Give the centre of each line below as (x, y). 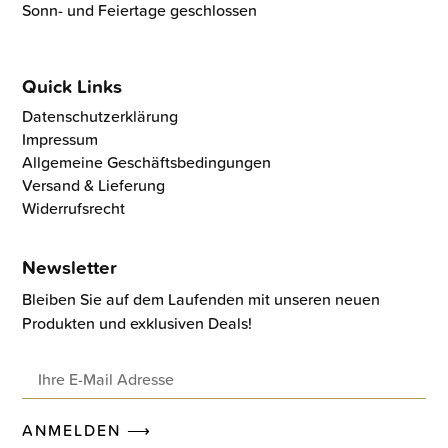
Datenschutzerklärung (100, 115)
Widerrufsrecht (74, 207)
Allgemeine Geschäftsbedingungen (147, 161)
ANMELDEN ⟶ (87, 430)
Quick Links (72, 85)
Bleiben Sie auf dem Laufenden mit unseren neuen (201, 298)
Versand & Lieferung (94, 184)
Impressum (60, 138)
